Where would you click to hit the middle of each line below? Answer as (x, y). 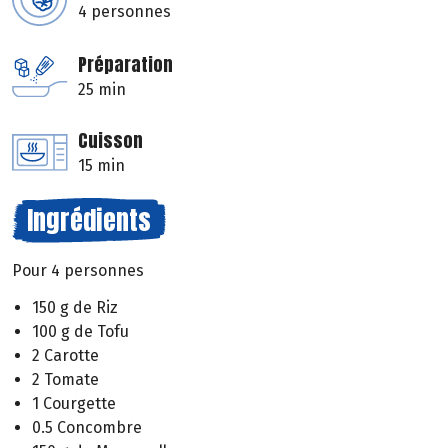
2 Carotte (65, 355)
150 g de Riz (75, 307)
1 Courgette (74, 403)
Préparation (125, 65)
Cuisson (110, 141)
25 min (102, 90)
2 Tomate (65, 379)
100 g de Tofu (80, 331)
